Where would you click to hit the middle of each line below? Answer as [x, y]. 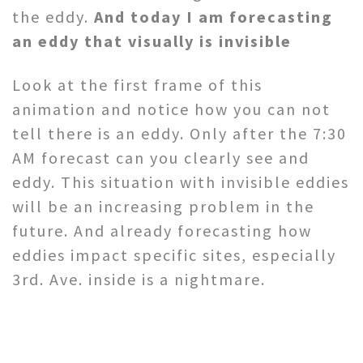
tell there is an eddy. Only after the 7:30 [179, 134]
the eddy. [53, 17]
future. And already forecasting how [162, 231]
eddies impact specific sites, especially [174, 255]
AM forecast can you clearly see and [161, 158]
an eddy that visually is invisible [152, 41]
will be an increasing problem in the [163, 207]
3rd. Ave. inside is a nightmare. [139, 280]
